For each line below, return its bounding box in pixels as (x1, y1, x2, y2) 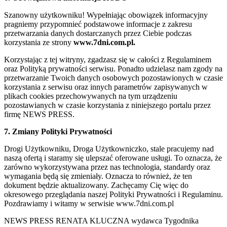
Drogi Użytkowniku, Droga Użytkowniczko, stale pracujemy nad (4, 144, 214, 153)
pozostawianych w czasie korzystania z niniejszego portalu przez (4, 100, 211, 109)
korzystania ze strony (4, 37, 73, 47)
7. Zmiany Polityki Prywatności (4, 127, 112, 136)
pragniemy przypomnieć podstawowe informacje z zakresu (4, 19, 192, 28)
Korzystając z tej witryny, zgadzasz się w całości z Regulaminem (4, 55, 211, 64)
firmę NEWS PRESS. (4, 109, 74, 119)
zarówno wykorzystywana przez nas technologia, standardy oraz (4, 162, 210, 171)
